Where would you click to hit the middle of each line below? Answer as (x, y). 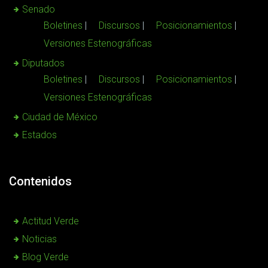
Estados (39, 135)
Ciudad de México (60, 117)
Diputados (43, 63)
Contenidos (40, 181)
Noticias (39, 239)
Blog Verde (45, 257)
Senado (39, 9)
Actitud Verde (51, 221)
